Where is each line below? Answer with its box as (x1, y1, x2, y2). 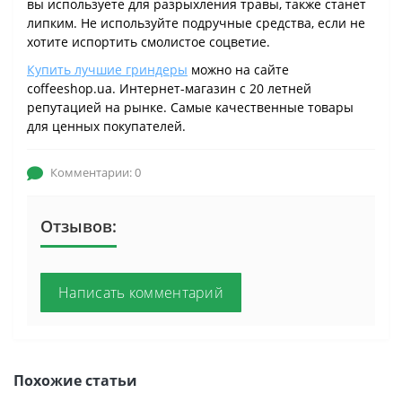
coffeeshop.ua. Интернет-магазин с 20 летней (27, 80, 311, 98)
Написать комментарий (58, 283, 223, 303)
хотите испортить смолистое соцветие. (27, 33, 270, 51)
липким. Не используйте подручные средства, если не (27, 14, 365, 32)
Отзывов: (40, 215, 117, 238)
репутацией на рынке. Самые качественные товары (27, 99, 354, 117)
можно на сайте (188, 61, 289, 79)
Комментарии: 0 (50, 164, 141, 181)
